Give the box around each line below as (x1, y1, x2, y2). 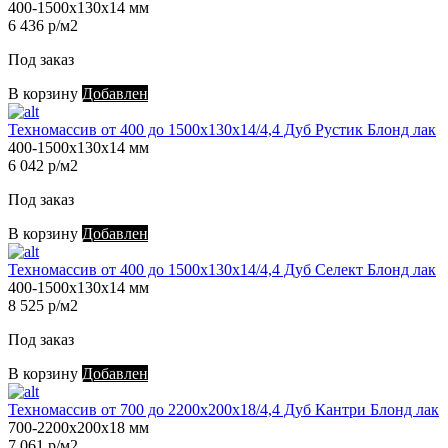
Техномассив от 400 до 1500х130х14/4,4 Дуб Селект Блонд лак (8, 261, 436, 279)
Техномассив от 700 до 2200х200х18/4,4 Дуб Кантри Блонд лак (8, 401, 439, 419)
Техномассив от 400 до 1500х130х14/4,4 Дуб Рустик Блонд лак (8, 121, 436, 139)
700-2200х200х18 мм (8, 419, 149, 437)
